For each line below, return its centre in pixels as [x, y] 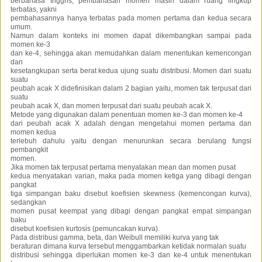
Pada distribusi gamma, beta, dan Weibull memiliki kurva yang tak [115, 237]
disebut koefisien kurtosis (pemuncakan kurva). [85, 228]
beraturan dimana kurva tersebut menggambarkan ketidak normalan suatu [128, 246]
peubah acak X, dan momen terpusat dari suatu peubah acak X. [111, 106]
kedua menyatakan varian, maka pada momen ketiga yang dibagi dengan [131, 176]
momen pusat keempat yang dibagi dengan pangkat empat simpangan [131, 211]
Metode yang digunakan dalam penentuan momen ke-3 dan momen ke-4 [127, 114]
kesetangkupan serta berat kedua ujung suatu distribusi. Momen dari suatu [131, 70]
